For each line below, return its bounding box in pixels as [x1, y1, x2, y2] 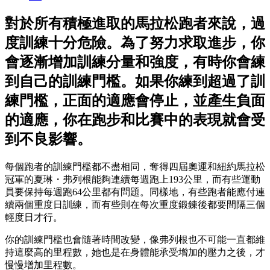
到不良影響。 [5, 131, 92, 147]
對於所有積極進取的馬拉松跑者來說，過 [5, 15, 265, 31]
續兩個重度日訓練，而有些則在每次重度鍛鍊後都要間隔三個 [5, 199, 265, 210]
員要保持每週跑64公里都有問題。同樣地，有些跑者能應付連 [5, 186, 265, 197]
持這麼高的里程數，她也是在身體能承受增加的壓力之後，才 [5, 246, 265, 257]
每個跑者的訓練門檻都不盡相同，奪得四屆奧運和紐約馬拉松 [5, 161, 265, 172]
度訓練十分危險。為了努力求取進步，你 [5, 34, 265, 51]
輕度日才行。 [5, 212, 63, 222]
